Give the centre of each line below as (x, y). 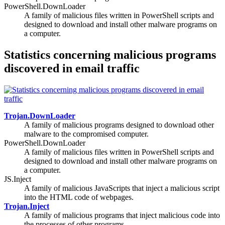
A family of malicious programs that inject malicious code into (122, 215)
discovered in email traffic (72, 68)
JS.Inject (18, 179)
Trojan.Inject (27, 206)
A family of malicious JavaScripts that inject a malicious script (122, 188)
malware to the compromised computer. (86, 134)
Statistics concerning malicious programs (110, 54)
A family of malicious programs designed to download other (119, 125)
